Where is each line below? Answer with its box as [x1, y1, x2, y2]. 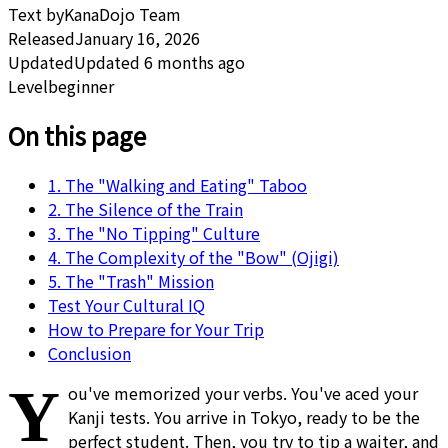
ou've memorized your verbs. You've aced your [68, 380, 418, 405]
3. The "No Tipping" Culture [48, 220, 260, 245]
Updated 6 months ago [74, 49, 245, 74]
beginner [48, 73, 114, 98]
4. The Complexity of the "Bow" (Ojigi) [48, 244, 339, 269]
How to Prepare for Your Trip [48, 316, 264, 341]
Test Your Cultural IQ [48, 292, 205, 317]
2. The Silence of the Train [48, 196, 243, 221]
